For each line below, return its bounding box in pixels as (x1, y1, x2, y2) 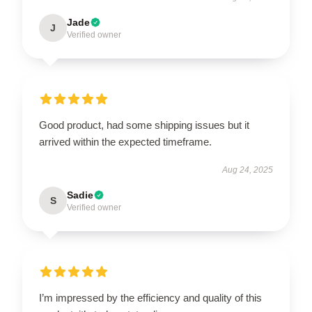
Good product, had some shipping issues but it (39, 118, 249, 131)
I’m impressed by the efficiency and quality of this (39, 291, 262, 304)
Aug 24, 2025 (222, 164, 273, 175)
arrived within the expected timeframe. (39, 135, 212, 148)
